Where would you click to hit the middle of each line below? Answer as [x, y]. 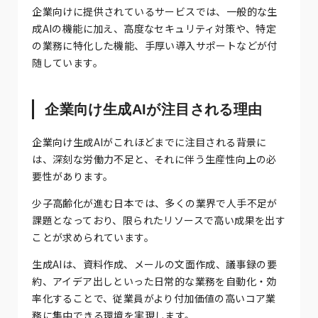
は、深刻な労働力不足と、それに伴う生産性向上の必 [154, 159]
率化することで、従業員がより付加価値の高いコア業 [154, 298]
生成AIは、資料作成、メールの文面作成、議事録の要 [155, 264]
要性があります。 [73, 176]
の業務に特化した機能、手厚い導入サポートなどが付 [155, 45]
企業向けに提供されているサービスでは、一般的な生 [155, 11]
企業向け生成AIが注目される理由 [154, 109]
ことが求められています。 [93, 237]
